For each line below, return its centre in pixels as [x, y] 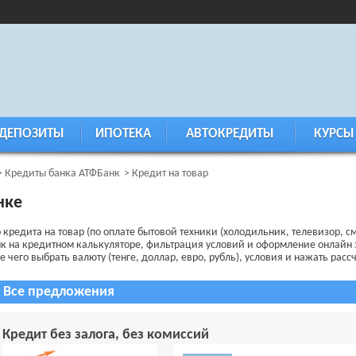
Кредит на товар [170, 174]
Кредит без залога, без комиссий [106, 335]
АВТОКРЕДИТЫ [230, 134]
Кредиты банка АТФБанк [62, 174]
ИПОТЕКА [123, 134]
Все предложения [59, 292]
